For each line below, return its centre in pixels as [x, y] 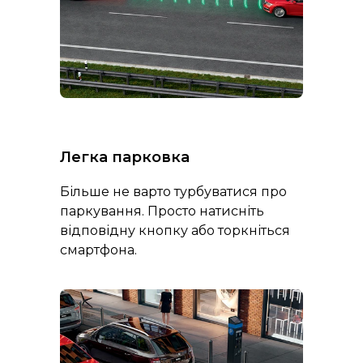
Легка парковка [125, 158]
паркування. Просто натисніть [162, 211]
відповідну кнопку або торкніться [175, 231]
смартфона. [98, 250]
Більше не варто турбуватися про [173, 192]
